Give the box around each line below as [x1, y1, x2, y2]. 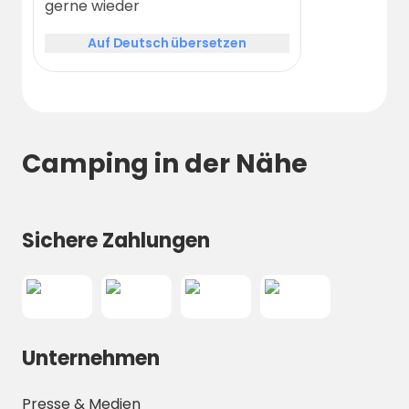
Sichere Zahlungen [22, 226, 210, 256]
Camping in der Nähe [22, 145, 308, 182]
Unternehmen [22, 344, 160, 373]
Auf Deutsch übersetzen [88, 33, 246, 52]
